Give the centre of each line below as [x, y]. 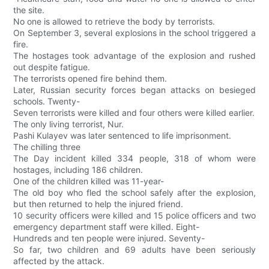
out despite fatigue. [52, 67]
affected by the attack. [59, 261]
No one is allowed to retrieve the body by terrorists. [114, 22]
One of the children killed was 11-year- [89, 181]
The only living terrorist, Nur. [69, 124]
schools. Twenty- [47, 101]
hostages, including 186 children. [78, 170]
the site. [29, 10]
